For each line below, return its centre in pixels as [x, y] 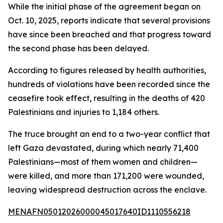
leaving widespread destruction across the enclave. [107, 190]
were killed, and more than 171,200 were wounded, [106, 176]
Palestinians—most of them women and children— [103, 162]
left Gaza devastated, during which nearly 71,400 [103, 148]
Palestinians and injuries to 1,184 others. [84, 112]
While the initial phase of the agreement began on [104, 6]
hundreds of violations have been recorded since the [109, 84]
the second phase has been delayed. [78, 48]
